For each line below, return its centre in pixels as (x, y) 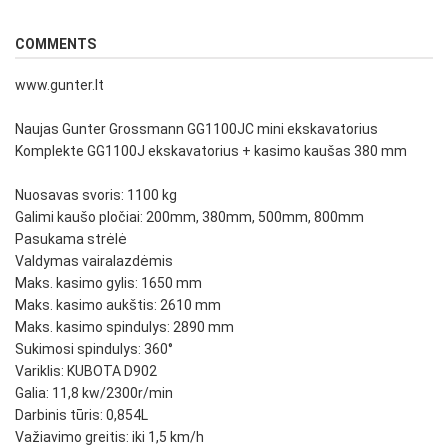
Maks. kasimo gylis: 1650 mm (108, 283)
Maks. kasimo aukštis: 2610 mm (118, 305)
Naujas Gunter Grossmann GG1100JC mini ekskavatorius (196, 129)
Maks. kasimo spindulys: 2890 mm (124, 327)
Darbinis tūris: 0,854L (81, 415)
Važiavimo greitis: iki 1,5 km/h (109, 437)
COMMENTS (55, 44)
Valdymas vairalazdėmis (94, 261)
